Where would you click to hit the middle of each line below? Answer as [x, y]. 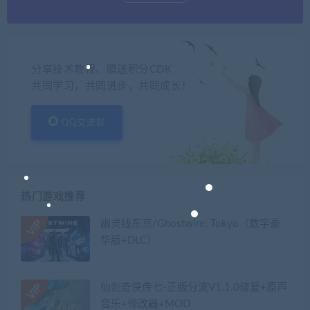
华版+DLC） [129, 240]
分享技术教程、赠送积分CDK [101, 69]
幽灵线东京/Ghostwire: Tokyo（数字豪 [190, 224]
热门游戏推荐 [53, 197]
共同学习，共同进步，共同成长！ [112, 86]
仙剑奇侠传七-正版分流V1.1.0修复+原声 [194, 288]
